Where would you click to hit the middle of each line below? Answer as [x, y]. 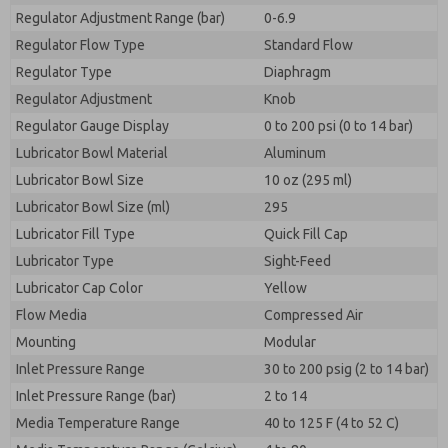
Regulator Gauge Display [92, 126]
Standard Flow [308, 45]
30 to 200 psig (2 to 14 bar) [346, 369]
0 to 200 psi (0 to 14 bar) [338, 126]
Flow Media [51, 315]
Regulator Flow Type [80, 45]
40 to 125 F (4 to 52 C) [331, 423]
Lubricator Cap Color [79, 288]
